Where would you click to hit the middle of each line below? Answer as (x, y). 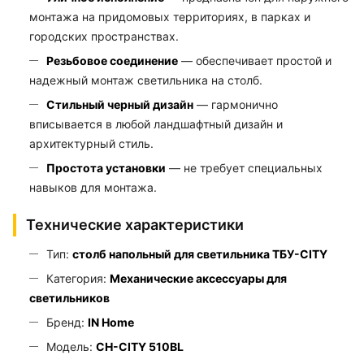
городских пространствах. (104, 36)
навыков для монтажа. (93, 187)
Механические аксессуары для (198, 278)
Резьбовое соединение (112, 60)
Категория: (78, 278)
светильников (69, 297)
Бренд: (67, 322)
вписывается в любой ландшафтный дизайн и (156, 123)
